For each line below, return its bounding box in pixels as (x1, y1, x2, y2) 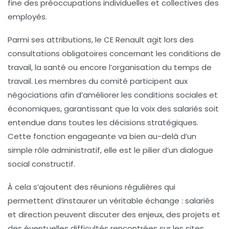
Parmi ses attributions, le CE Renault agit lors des (8, 34, 194, 45)
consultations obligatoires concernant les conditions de (8, 48, 221, 59)
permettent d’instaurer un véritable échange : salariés (8, 195, 214, 207)
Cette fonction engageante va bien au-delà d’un (8, 131, 196, 142)
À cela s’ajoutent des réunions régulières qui (8, 181, 175, 193)
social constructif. (8, 158, 75, 170)
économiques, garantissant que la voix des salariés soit (8, 103, 219, 114)
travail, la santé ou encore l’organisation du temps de (8, 62, 212, 73)
